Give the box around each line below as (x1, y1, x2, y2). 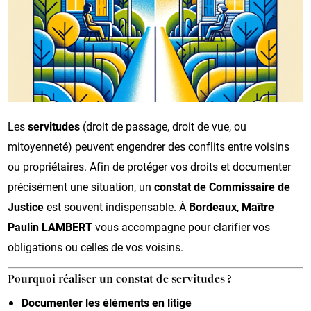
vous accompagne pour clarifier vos (92, 219, 271, 234)
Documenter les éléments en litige (22, 294, 192, 310)
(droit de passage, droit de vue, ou (80, 118, 247, 133)
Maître (242, 199, 275, 214)
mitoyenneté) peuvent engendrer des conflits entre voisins (8, 138, 290, 153)
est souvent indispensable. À (44, 199, 190, 214)
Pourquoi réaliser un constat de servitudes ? (8, 274, 233, 285)
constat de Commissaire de (154, 178, 291, 194)
